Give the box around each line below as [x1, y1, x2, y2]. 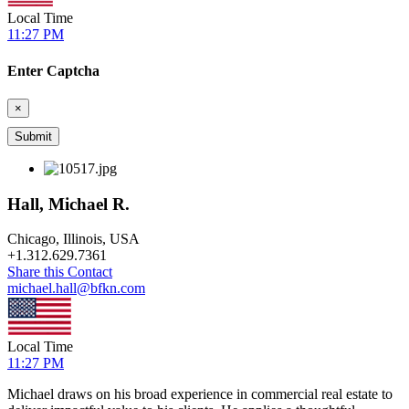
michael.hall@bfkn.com [7, 280, 145, 297]
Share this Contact [7, 264, 112, 280]
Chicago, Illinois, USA [7, 231, 140, 247]
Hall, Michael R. [7, 194, 130, 214]
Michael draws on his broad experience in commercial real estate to [7, 385, 393, 402]
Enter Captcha [7, 62, 100, 79]
